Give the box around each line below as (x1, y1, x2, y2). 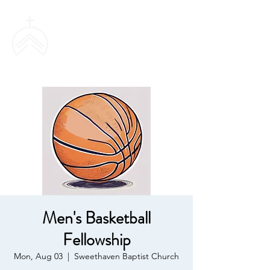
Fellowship (62, 228, 131, 252)
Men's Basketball (42, 206, 151, 230)
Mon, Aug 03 (14, 251, 63, 262)
